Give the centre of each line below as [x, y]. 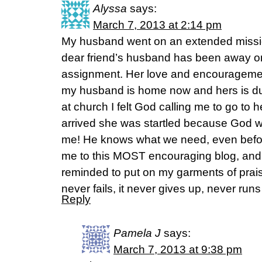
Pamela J [137, 233]
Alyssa [110, 8]
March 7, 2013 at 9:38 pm [178, 249]
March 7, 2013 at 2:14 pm [157, 25]
